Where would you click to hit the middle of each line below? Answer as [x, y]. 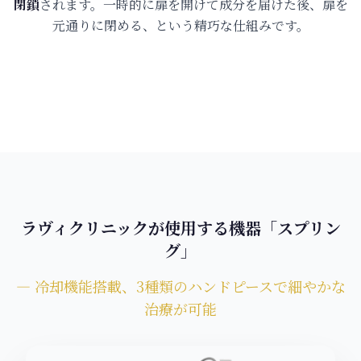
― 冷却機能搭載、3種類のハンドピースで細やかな [180, 286]
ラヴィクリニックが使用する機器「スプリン [180, 228]
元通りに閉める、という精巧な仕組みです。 [180, 26]
